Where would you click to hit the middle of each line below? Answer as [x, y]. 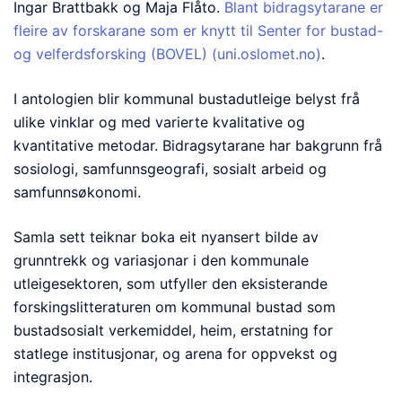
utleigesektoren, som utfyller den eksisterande [170, 284]
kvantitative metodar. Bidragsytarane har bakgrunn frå [198, 146]
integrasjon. [53, 377]
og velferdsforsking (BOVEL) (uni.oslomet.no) [167, 54]
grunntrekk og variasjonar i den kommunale [161, 261]
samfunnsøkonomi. [79, 192]
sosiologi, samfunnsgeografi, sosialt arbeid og [170, 169]
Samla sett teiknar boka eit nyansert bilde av [166, 237]
